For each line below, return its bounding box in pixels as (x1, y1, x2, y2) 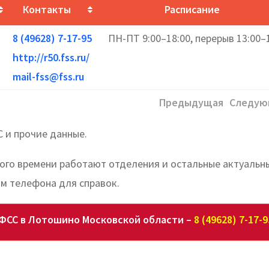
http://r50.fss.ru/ (13, 50, 89, 64)
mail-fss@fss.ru (13, 69, 84, 83)
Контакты (23, 2, 71, 16)
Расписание (164, 2, 220, 16)
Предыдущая (159, 95, 223, 109)
